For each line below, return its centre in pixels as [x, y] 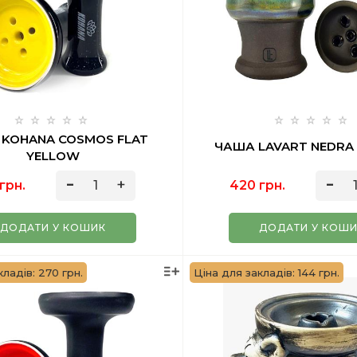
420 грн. [257, 185]
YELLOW [53, 156]
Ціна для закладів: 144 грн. [266, 273]
